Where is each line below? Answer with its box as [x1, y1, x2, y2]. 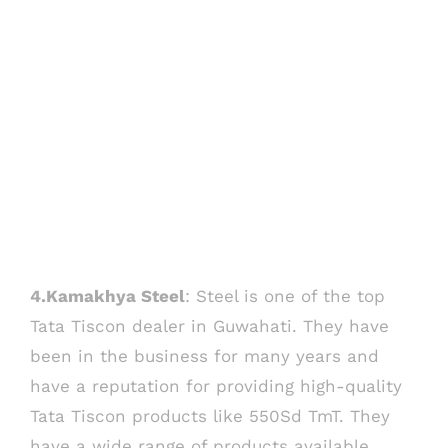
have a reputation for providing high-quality [30, 375, 402, 396]
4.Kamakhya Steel [30, 285, 185, 306]
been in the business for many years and [30, 345, 379, 366]
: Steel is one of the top [185, 285, 385, 306]
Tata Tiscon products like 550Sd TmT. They [30, 405, 390, 426]
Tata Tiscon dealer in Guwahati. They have [30, 315, 389, 336]
